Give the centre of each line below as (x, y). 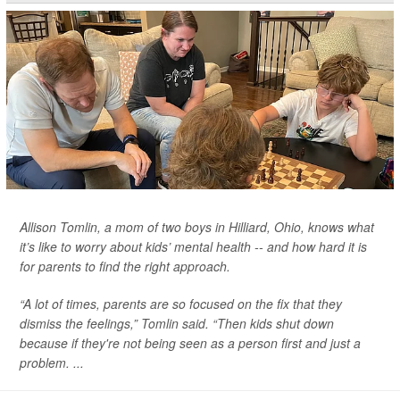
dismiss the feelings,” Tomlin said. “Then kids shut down (177, 323)
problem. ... (52, 362)
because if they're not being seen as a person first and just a (190, 343)
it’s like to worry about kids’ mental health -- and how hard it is (193, 246)
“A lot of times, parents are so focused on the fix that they (181, 304)
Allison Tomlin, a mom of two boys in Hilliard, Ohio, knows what (197, 227)
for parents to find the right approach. (125, 266)
